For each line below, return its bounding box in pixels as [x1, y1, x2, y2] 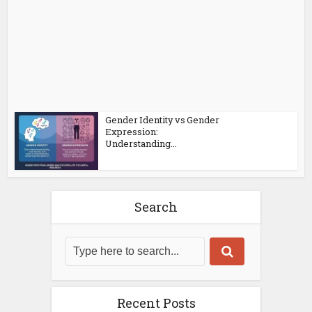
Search [134, 198, 178, 215]
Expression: [105, 125, 159, 138]
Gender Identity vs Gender [105, 114, 220, 126]
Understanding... [105, 137, 178, 150]
